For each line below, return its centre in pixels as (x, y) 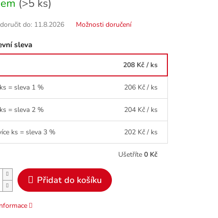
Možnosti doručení (103, 25)
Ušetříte (131, 154)
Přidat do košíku (69, 180)
